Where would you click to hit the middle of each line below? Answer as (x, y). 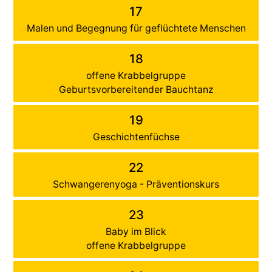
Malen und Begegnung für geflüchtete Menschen (136, 28)
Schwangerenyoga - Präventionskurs (136, 184)
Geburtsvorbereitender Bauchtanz (136, 89)
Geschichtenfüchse (136, 137)
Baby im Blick (136, 231)
